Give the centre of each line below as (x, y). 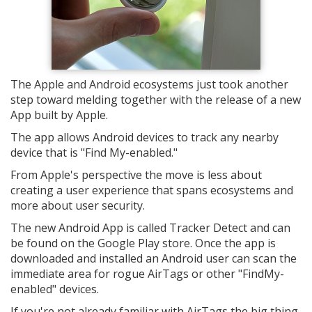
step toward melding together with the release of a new (156, 100)
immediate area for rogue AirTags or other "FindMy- (147, 274)
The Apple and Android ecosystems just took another (149, 84)
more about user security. (78, 205)
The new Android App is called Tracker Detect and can (150, 228)
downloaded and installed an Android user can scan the (154, 258)
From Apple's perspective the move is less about (136, 175)
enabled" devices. (55, 289)
